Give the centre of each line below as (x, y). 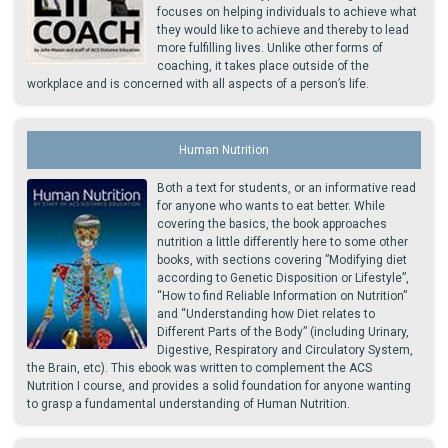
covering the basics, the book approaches (272, 224)
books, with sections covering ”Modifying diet (282, 260)
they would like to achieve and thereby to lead (283, 30)
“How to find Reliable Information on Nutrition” (282, 296)
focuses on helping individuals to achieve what (287, 12)
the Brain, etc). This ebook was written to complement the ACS (199, 368)
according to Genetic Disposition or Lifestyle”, (283, 278)
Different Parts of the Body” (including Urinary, (283, 332)
